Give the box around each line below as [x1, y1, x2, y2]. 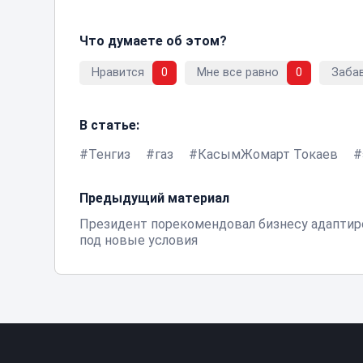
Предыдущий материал [79, 190, 230, 206]
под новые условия [79, 232, 199, 248]
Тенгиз [88, 146, 131, 162]
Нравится [92, 66, 145, 80]
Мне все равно [197, 66, 280, 80]
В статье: [79, 117, 140, 133]
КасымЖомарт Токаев [198, 146, 339, 162]
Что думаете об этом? [79, 32, 228, 49]
